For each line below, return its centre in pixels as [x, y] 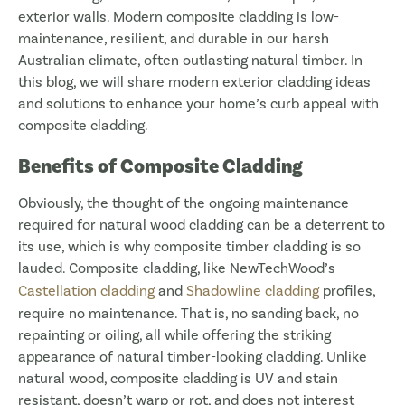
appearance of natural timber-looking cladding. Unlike [193, 357]
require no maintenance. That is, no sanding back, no [188, 314]
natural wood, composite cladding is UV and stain [178, 379]
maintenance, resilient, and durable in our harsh [174, 39]
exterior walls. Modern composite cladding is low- [179, 17]
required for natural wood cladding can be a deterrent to [202, 225]
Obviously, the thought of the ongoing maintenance [184, 203]
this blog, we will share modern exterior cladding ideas [194, 82]
